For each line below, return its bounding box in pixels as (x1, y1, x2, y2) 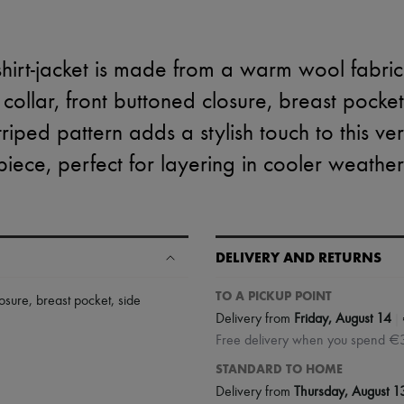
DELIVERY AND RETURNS (216, 249, 381, 266)
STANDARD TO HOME (216, 362, 343, 377)
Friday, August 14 (294, 311, 391, 326)
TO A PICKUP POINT (216, 289, 332, 304)
